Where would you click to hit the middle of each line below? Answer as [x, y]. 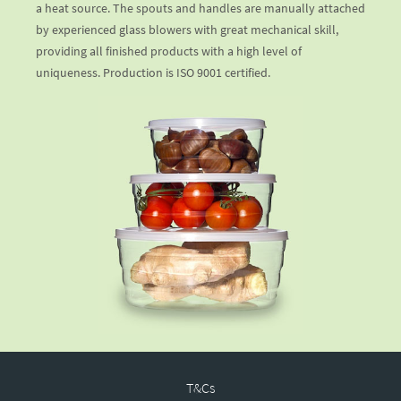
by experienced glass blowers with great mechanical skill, [187, 30]
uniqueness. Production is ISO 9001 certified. [153, 73]
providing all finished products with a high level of [169, 51]
